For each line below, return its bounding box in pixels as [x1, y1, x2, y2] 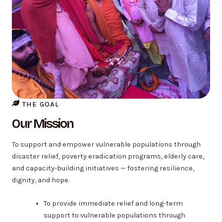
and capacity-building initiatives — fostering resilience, [12, 164, 194, 172]
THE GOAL [22, 100, 59, 109]
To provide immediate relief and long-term [43, 199, 183, 208]
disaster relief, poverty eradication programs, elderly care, [12, 152, 204, 161]
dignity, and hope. [12, 175, 69, 184]
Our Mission [12, 115, 73, 131]
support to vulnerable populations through [43, 211, 185, 220]
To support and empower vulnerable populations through [12, 140, 201, 149]
